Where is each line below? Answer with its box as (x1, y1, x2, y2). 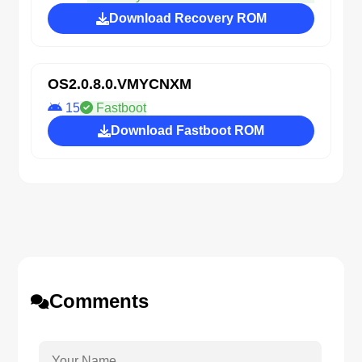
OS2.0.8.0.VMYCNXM (48, 76, 192, 93)
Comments (49, 290, 149, 312)
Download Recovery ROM (108, 11, 267, 26)
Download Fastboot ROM (111, 124, 264, 138)
